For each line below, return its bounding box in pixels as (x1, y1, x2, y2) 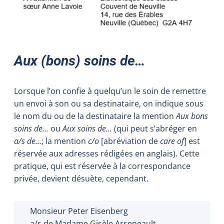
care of (160, 135, 184, 146)
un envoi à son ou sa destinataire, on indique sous (14, 97, 203, 109)
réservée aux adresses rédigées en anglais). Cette (14, 147, 199, 159)
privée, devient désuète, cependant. (14, 172, 148, 184)
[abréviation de (99, 135, 160, 146)
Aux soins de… (62, 122, 114, 134)
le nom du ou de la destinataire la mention (14, 110, 176, 121)
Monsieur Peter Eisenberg (30, 205, 128, 216)
